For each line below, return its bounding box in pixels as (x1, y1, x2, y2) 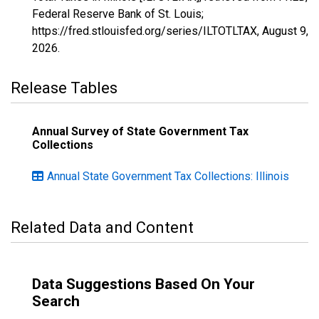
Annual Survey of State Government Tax (32, 125, 249, 138)
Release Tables (11, 79, 117, 97)
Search (32, 293, 80, 310)
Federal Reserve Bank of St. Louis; (32, 7, 204, 21)
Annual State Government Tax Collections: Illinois (47, 169, 289, 183)
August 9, (262, 24, 308, 38)
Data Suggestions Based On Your (32, 276, 255, 293)
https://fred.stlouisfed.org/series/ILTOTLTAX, (32, 24, 262, 38)
